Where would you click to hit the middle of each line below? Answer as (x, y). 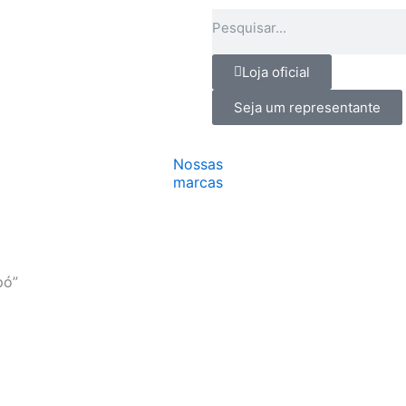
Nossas (198, 164)
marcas (198, 182)
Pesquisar (241, 17)
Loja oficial (276, 72)
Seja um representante (307, 107)
